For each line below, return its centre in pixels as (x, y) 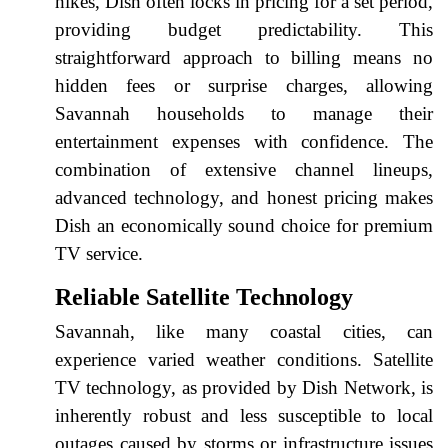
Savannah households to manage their (244, 113)
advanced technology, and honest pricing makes (244, 197)
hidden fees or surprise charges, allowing (244, 85)
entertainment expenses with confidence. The (244, 141)
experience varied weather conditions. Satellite (244, 359)
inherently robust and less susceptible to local (244, 415)
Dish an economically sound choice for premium (244, 225)
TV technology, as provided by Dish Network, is (244, 387)
